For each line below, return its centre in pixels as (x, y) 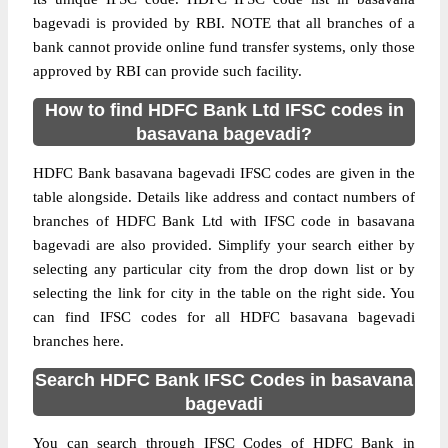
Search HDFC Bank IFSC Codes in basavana (224, 380)
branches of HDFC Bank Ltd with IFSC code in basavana (224, 221)
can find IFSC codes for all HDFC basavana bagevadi (224, 317)
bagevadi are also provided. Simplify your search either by (224, 245)
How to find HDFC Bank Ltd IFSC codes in (224, 110)
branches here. (78, 341)
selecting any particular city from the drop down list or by (224, 269)
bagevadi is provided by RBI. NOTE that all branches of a (224, 23)
